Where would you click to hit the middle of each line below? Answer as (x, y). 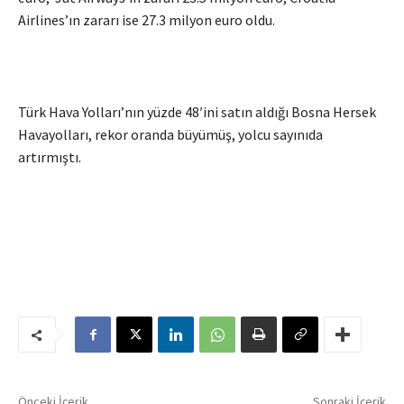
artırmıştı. (50, 157)
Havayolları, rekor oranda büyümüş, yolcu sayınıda (170, 135)
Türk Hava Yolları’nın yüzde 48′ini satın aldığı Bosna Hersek (197, 112)
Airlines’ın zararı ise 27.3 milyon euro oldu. (147, 20)
